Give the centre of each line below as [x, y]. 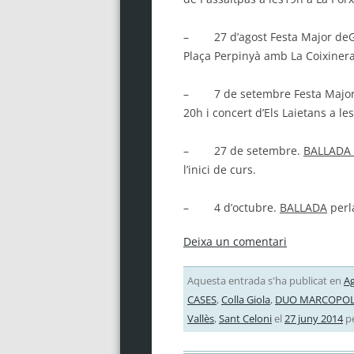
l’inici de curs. [219, 169]
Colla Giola [245, 299]
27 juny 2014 [313, 318]
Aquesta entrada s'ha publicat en [265, 280]
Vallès [200, 318]
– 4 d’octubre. [231, 207]
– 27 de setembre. [243, 150]
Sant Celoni [245, 318]
